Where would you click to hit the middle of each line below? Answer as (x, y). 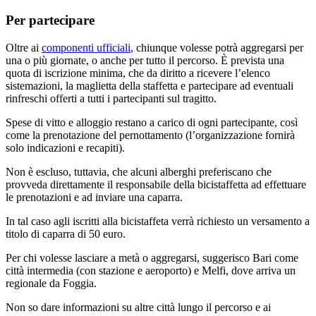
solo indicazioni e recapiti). (65, 147)
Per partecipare (50, 20)
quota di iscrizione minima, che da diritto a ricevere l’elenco (138, 73)
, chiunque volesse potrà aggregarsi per (217, 47)
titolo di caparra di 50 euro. (66, 233)
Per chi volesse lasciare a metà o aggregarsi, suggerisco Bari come (152, 257)
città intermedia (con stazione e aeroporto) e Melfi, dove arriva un (151, 270)
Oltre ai (24, 47)
